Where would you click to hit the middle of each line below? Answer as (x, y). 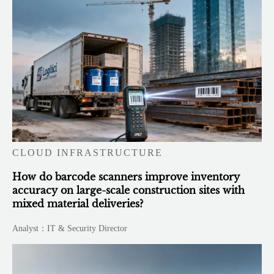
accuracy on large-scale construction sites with (129, 191)
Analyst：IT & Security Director (70, 229)
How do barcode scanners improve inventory (126, 177)
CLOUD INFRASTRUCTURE (88, 153)
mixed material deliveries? (78, 204)
